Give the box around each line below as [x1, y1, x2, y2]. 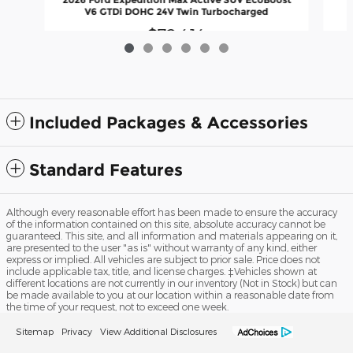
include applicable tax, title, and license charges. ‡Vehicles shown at [6, 265, 317, 277]
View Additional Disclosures [100, 325, 217, 336]
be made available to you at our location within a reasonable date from [6, 288, 334, 300]
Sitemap [16, 325, 54, 336]
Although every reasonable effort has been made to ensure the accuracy [6, 206, 337, 217]
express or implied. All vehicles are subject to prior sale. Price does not [6, 253, 320, 265]
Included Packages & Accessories [29, 112, 308, 132]
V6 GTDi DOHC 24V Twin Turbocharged [84, 5, 269, 17]
